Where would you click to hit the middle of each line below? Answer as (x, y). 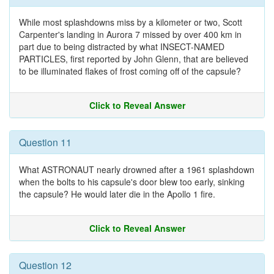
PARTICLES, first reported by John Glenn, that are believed (134, 59)
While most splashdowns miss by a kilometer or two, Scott (131, 22)
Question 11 (45, 142)
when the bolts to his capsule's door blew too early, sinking (132, 182)
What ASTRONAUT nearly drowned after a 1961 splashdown (137, 169)
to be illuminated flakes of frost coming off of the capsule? (130, 71)
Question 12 (45, 265)
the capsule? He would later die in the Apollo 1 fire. (117, 194)
